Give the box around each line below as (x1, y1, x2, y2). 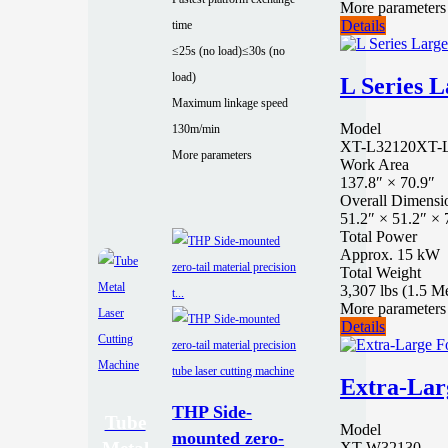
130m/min (172, 121, 221, 136)
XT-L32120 (340, 137, 416, 155)
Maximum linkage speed (172, 95, 289, 110)
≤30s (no (242, 43, 286, 58)
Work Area (340, 155, 409, 173)
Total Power (340, 227, 417, 245)
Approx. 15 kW (340, 245, 440, 263)
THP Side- (172, 401, 253, 422)
